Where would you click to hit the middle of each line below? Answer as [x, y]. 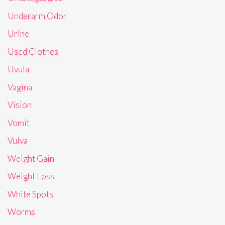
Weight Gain [31, 158]
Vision [20, 105]
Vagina [20, 87]
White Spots [30, 194]
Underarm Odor [37, 16]
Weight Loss [31, 176]
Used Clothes [33, 51]
